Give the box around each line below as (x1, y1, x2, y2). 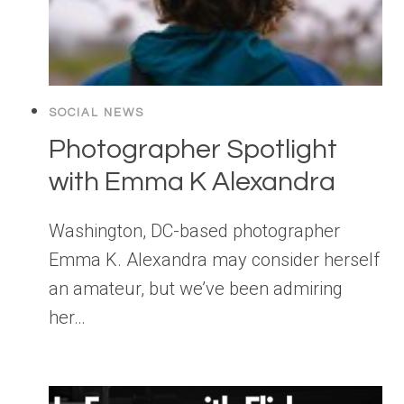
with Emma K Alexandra (49, 168, 335, 197)
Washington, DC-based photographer (49, 220, 340, 243)
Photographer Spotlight (49, 135, 337, 164)
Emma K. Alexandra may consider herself (49, 249, 380, 271)
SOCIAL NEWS (49, 106, 144, 120)
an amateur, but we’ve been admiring (49, 278, 343, 300)
